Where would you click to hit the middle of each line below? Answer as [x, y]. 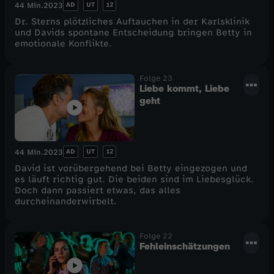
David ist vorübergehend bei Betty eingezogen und [131, 168]
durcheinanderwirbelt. [66, 201]
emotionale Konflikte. [63, 43]
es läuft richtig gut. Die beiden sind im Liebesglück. [134, 179]
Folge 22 [156, 236]
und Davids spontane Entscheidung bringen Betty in [133, 32]
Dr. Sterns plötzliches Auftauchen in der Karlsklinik [132, 21]
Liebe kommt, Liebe [184, 88]
